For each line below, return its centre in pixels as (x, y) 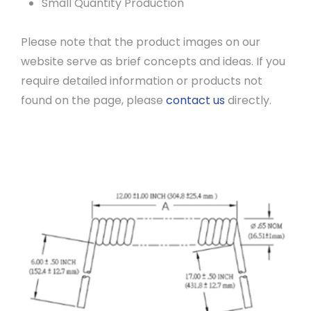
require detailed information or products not (142, 81)
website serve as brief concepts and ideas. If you (153, 61)
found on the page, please (93, 100)
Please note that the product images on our (141, 42)
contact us (195, 100)
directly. (248, 100)
